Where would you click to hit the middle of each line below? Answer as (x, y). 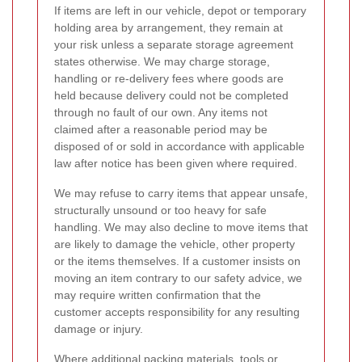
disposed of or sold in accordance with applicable (179, 147)
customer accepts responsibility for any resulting (177, 312)
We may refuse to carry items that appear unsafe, (181, 194)
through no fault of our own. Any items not (161, 113)
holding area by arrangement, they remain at (168, 28)
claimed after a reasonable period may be (161, 130)
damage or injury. (99, 329)
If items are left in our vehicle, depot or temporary (180, 11)
